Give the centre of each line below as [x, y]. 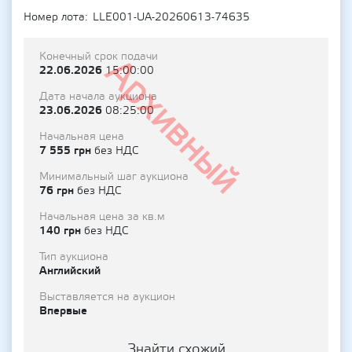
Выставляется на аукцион [107, 297]
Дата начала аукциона [98, 97]
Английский [70, 271]
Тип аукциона [74, 257]
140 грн [62, 231]
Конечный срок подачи [99, 57]
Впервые [63, 311]
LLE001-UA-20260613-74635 [171, 17]
